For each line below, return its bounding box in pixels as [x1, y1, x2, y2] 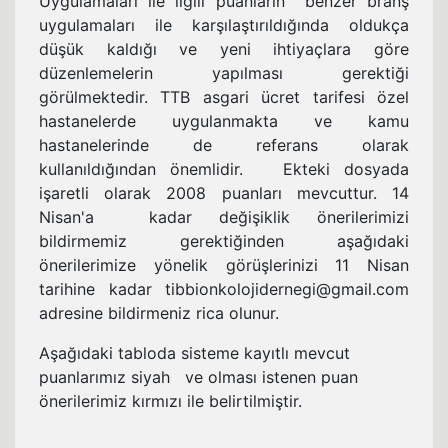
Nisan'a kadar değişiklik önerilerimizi [39, 206, 409, 227]
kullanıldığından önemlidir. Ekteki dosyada [39, 158, 409, 179]
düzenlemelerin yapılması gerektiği [39, 62, 409, 83]
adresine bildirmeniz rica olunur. [39, 302, 279, 323]
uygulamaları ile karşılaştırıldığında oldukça [39, 14, 409, 35]
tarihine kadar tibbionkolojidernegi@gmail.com [39, 278, 409, 299]
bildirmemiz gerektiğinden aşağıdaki [39, 230, 409, 251]
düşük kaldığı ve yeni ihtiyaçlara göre [39, 38, 409, 59]
